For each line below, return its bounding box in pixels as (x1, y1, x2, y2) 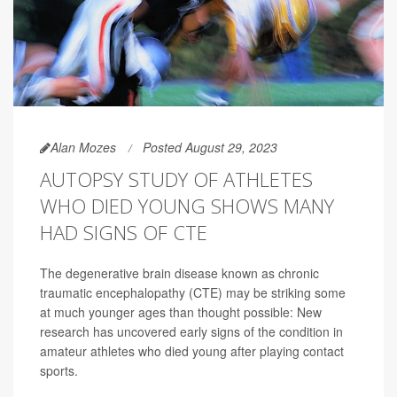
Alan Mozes (51, 137, 116, 156)
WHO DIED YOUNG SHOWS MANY (40, 191, 334, 219)
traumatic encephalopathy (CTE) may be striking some (40, 283, 346, 301)
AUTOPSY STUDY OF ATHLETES (40, 165, 313, 192)
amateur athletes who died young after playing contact (40, 341, 344, 360)
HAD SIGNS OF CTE (40, 218, 207, 245)
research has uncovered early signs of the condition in (40, 322, 343, 340)
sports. (40, 361, 78, 379)
